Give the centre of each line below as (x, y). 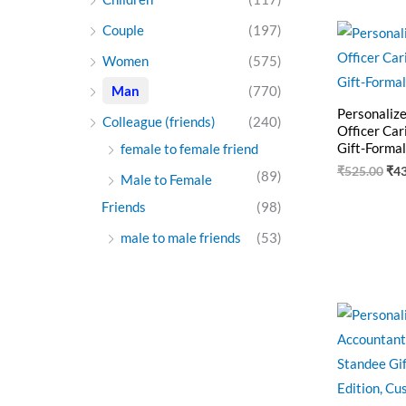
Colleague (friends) (159, 122)
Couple (123, 29)
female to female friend (189, 149)
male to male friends (181, 237)
